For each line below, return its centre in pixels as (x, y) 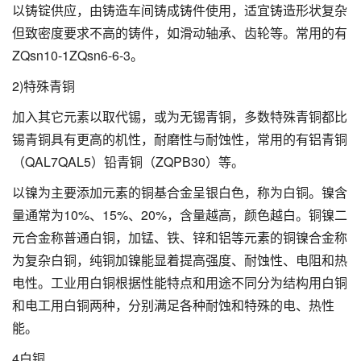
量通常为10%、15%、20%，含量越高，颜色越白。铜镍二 (180, 214)
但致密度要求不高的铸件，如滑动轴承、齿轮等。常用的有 (180, 32)
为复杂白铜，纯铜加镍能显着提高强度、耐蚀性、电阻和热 (180, 259)
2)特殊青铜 (44, 85)
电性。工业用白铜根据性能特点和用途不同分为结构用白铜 (180, 282)
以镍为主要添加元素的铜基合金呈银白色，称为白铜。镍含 (180, 192)
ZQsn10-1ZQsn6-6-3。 (78, 55)
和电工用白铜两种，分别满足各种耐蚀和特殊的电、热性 (173, 305)
